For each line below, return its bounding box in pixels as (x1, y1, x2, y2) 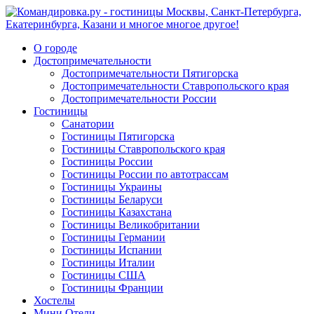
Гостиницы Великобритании (62, 219, 200, 231)
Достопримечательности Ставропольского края (62, 80, 289, 92)
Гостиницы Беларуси (62, 193, 163, 205)
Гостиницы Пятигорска (62, 130, 175, 142)
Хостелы (34, 294, 75, 306)
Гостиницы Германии (62, 231, 165, 243)
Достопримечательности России (62, 93, 217, 104)
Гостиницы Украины (62, 181, 162, 193)
